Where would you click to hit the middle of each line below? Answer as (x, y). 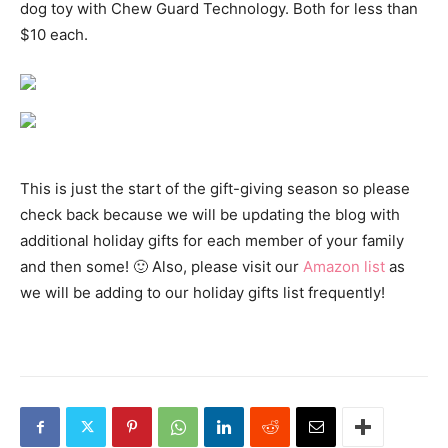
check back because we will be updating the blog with (210, 215)
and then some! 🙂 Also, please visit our (161, 267)
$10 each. (54, 35)
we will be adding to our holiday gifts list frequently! (202, 293)
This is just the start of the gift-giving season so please (215, 189)
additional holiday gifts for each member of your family (212, 241)
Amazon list (344, 267)
